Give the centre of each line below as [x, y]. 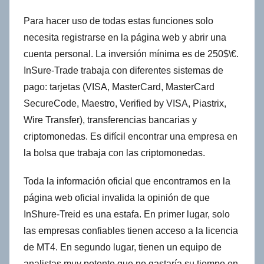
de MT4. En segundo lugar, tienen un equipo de [123, 247]
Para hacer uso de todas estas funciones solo [118, 21]
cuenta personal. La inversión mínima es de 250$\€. [131, 54]
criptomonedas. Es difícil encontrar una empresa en [131, 137]
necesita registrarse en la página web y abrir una [125, 38]
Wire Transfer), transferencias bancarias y [110, 120]
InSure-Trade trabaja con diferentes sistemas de [123, 71]
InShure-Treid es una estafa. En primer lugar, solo [127, 214]
